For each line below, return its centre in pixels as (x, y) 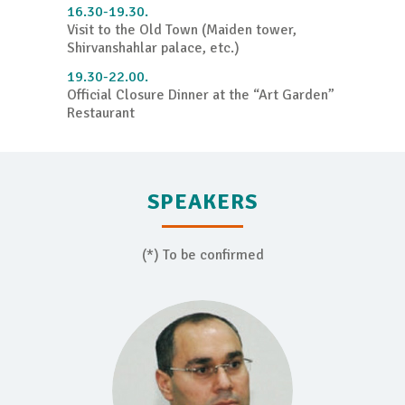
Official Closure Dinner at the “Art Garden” (201, 95)
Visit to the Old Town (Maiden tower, (182, 30)
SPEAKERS (202, 202)
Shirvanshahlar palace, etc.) (153, 48)
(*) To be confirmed (202, 255)
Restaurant (101, 113)
